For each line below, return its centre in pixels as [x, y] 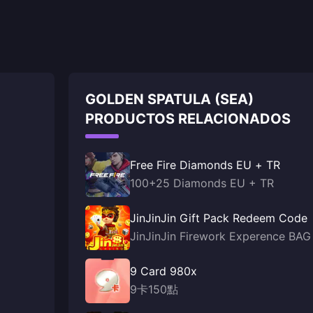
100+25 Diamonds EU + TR [202, 183]
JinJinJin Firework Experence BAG [220, 236]
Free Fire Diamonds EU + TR [205, 165]
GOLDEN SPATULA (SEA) [169, 99]
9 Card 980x [163, 271]
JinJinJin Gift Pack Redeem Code [219, 218]
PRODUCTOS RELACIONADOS [188, 119]
